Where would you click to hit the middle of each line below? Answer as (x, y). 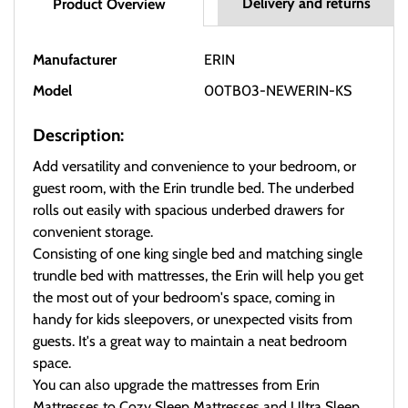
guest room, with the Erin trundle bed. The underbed (194, 189)
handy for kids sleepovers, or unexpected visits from (193, 320)
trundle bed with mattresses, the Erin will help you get (198, 276)
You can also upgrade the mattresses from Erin (176, 385)
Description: (78, 136)
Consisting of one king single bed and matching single (198, 254)
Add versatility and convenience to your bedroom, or (194, 167)
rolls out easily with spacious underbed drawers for (189, 210)
